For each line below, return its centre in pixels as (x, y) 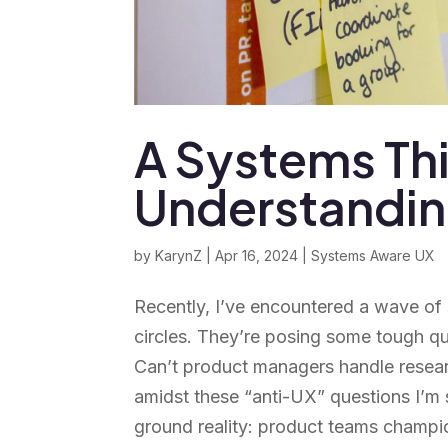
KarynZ (179, 256)
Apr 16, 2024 (257, 256)
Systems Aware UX (373, 256)
